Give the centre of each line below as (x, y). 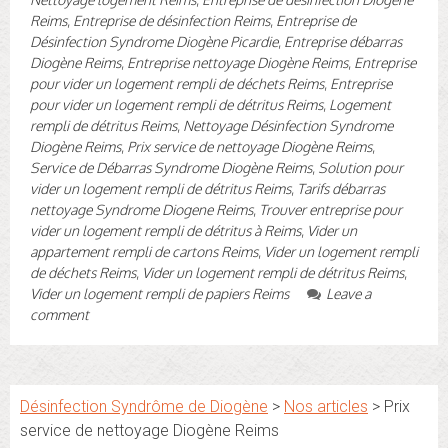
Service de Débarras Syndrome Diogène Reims (171, 167)
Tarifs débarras (341, 188)
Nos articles (326, 406)
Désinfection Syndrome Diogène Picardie (154, 41)
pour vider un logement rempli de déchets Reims (177, 83)
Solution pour (360, 167)
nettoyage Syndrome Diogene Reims (141, 209)
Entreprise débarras (343, 41)
